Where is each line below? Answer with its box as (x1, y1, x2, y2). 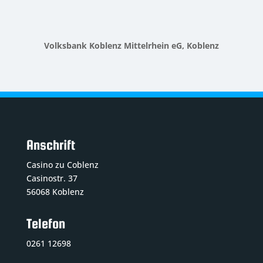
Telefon (26, 215, 65, 232)
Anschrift (26, 137, 75, 153)
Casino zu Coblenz (26, 159, 99, 171)
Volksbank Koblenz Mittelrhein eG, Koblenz (43, 40, 219, 52)
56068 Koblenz (26, 186, 84, 198)
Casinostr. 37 (26, 173, 77, 184)
